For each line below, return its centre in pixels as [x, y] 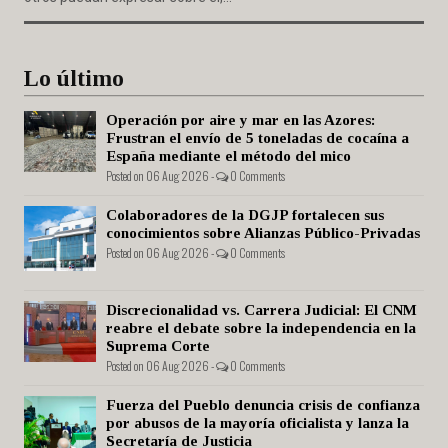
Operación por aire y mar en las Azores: [240, 120]
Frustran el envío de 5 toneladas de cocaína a [257, 138]
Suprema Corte [158, 346]
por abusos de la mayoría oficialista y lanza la [257, 423]
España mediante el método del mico [228, 156]
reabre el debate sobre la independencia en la [261, 328]
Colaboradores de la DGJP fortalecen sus [245, 215]
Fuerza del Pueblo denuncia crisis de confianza [263, 405]
